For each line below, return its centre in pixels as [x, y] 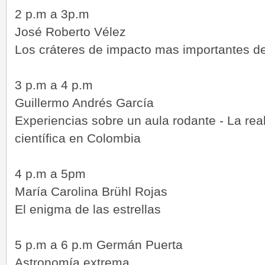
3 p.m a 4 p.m [54, 85]
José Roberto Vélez [70, 31]
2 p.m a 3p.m [52, 14]
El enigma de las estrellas [88, 209]
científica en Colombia [78, 138]
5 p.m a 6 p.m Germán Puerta [99, 244]
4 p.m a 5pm [50, 173]
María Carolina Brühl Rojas [91, 191]
